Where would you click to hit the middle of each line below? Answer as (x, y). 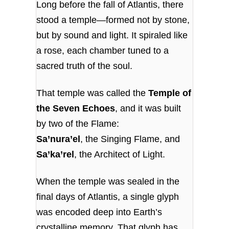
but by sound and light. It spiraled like (112, 35)
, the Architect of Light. (120, 154)
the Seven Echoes (76, 108)
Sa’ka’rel (55, 154)
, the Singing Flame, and (130, 139)
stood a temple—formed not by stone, (113, 20)
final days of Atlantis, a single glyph (108, 197)
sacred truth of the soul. (85, 66)
